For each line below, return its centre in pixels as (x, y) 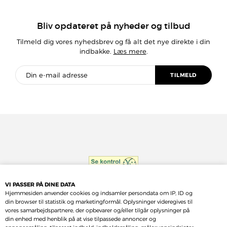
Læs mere (130, 51)
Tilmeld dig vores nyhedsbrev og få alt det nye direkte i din (113, 41)
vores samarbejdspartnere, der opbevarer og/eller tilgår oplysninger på (97, 210)
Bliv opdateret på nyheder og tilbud (113, 26)
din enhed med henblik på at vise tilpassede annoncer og (81, 219)
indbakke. (96, 51)
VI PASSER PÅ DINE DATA (40, 184)
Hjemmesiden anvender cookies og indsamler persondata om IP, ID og (99, 193)
